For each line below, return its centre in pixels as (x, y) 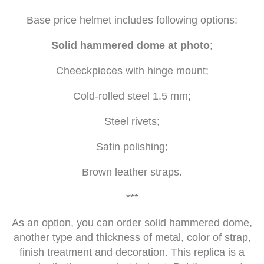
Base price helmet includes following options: (132, 20)
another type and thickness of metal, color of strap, (132, 238)
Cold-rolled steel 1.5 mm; (132, 96)
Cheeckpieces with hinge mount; (132, 71)
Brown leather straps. (132, 172)
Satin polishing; (132, 147)
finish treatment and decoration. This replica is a (132, 253)
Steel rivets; (132, 122)
